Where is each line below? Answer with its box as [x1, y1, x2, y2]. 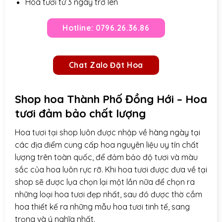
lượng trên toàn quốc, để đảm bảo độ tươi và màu [15, 152, 198, 162]
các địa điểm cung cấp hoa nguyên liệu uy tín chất [15, 139, 199, 150]
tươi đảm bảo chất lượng [15, 106, 146, 120]
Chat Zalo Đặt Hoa [68, 59, 143, 70]
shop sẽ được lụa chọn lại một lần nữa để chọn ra [15, 176, 195, 187]
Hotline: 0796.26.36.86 [62, 23, 150, 33]
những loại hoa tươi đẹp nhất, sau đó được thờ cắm [15, 189, 202, 199]
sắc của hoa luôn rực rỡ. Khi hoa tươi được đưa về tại [15, 164, 207, 174]
